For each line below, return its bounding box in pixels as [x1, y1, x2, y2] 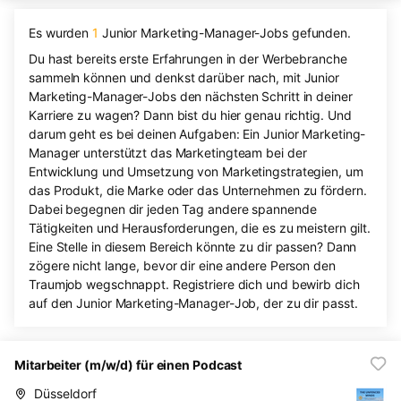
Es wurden [29, 25, 93, 41]
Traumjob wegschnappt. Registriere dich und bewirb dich [29, 277, 360, 293]
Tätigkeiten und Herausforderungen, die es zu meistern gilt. [29, 220, 371, 236]
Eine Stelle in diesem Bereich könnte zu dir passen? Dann [29, 239, 357, 255]
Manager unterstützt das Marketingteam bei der [29, 145, 307, 161]
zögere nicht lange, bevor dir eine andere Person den [29, 258, 336, 274]
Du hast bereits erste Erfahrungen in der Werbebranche [29, 51, 347, 67]
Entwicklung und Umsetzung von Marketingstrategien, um [29, 164, 363, 180]
